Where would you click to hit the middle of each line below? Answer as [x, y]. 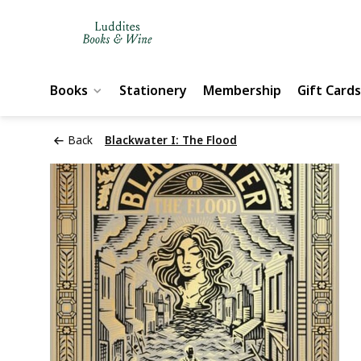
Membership [242, 90]
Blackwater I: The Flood [171, 140]
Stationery [153, 90]
